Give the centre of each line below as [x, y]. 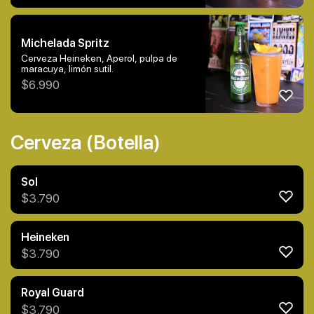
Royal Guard [53, 293]
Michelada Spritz [65, 43]
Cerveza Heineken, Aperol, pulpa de [99, 58]
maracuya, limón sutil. [67, 68]
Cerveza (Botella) [86, 142]
